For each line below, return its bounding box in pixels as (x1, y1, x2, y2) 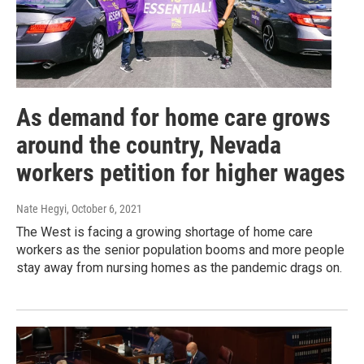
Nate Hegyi (16, 202, 67, 216)
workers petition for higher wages (16, 158, 345, 188)
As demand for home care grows (16, 103, 331, 132)
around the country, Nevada (16, 131, 281, 160)
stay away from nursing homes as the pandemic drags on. (16, 260, 342, 276)
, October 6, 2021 (67, 202, 142, 216)
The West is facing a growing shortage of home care (16, 224, 313, 240)
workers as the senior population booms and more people (16, 242, 344, 258)
